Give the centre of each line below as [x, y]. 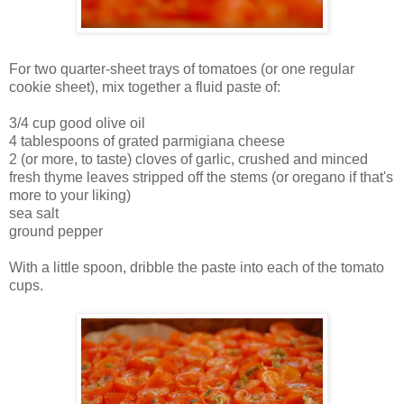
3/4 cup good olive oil [77, 123]
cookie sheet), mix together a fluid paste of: [145, 87]
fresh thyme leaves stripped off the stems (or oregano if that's [201, 177]
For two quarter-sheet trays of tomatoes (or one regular [182, 69]
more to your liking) [70, 195]
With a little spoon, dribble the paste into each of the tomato [197, 267]
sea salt [34, 213]
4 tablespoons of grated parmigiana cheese [147, 141]
